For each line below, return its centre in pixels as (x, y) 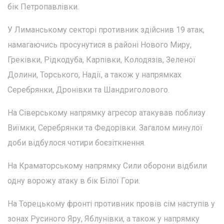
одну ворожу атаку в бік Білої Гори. (74, 181)
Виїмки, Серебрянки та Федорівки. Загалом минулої (105, 128)
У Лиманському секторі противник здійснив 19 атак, (106, 30)
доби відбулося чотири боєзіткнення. (76, 143)
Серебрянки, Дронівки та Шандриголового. (88, 90)
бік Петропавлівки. (43, 7)
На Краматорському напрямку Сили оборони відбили (107, 166)
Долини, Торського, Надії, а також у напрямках (94, 75)
